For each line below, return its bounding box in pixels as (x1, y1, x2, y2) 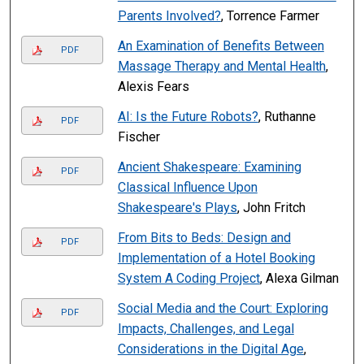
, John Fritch (236, 200, 305, 216)
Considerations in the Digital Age (117, 341, 304, 357)
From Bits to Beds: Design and (117, 230, 291, 246)
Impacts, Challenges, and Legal (117, 321, 294, 337)
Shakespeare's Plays (117, 200, 237, 216)
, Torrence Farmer (220, 8, 319, 24)
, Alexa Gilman (259, 271, 339, 287)
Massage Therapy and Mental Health (117, 58, 326, 75)
